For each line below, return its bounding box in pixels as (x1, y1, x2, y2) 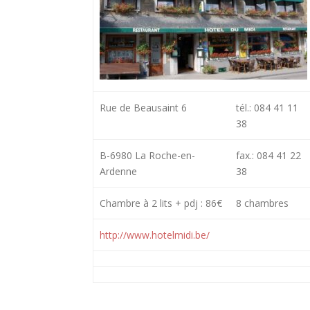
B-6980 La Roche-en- (99, 149, 195, 163)
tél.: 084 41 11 (235, 101, 298, 115)
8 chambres (235, 197, 289, 210)
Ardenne (99, 165, 137, 179)
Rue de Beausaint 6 (99, 101, 187, 115)
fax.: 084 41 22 (235, 149, 301, 163)
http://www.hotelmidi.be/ (99, 228, 210, 242)
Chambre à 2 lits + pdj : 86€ (99, 197, 222, 210)
